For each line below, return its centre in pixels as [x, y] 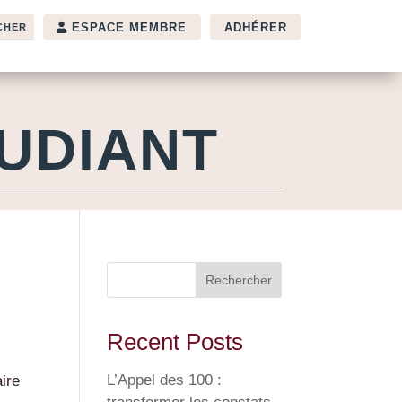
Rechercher [238, 280]
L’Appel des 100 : [165, 380]
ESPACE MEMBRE [129, 27]
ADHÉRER [256, 27]
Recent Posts [175, 342]
